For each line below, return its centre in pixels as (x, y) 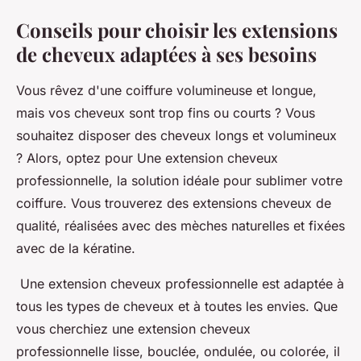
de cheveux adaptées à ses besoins (166, 54)
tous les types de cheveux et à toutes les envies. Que (177, 307)
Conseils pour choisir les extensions (177, 30)
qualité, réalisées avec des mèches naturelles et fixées (180, 226)
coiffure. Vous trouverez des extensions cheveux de (174, 203)
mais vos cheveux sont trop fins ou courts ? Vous (166, 113)
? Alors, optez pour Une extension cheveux (147, 158)
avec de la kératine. (76, 249)
